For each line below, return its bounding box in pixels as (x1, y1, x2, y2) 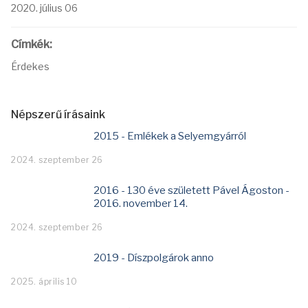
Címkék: (11, 38, 52, 51)
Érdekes (11, 60, 49, 72)
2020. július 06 (11, 2, 78, 14)
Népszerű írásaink (11, 108, 105, 121)
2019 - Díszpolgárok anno (93, 252, 214, 264)
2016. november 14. (93, 197, 188, 210)
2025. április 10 (11, 276, 77, 287)
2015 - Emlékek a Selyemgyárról (93, 130, 246, 142)
